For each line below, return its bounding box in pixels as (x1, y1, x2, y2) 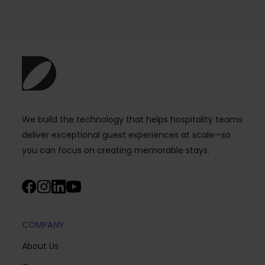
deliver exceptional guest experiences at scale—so (21, 129, 231, 141)
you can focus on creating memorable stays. (21, 144, 209, 157)
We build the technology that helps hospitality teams (21, 114, 243, 126)
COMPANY (21, 219, 64, 231)
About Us (21, 240, 59, 253)
